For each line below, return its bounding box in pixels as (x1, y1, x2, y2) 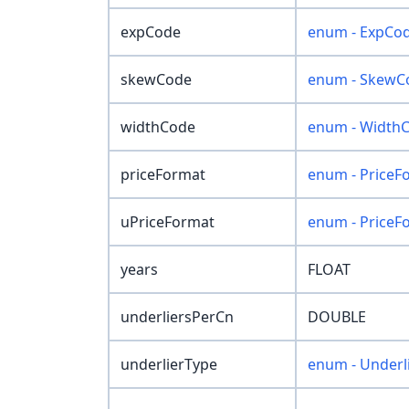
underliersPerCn (121, 307, 234, 328)
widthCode (121, 117, 195, 138)
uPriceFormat (121, 212, 215, 233)
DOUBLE (308, 307, 366, 328)
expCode (121, 22, 181, 43)
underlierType (121, 354, 217, 375)
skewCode (121, 69, 192, 90)
